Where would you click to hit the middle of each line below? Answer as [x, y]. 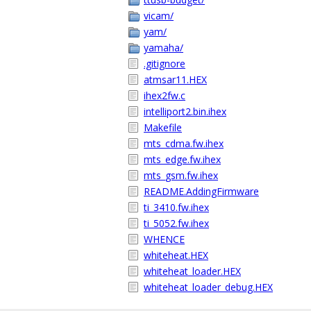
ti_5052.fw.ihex [176, 223]
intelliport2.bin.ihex [185, 111]
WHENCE [164, 239]
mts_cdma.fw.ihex [184, 143]
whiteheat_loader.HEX [192, 271]
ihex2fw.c [165, 95]
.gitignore [165, 64]
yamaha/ [163, 48]
